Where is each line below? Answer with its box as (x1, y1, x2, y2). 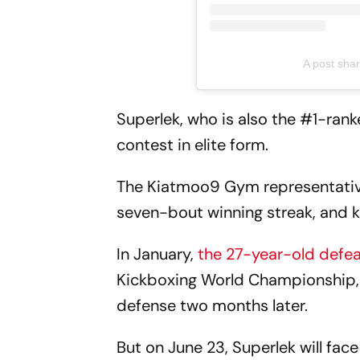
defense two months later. (117, 294, 309, 316)
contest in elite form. (117, 133, 269, 155)
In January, (117, 243, 198, 264)
